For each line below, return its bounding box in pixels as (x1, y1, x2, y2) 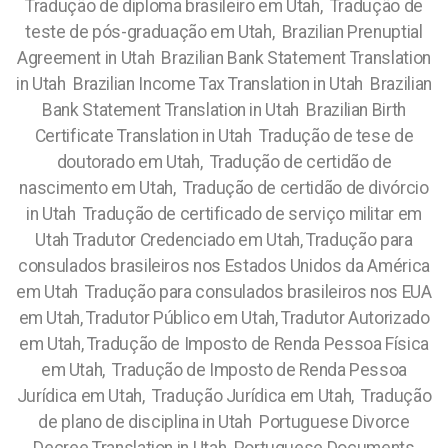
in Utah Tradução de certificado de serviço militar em (26, 204, 422, 224)
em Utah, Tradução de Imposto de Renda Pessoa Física (18, 334, 430, 354)
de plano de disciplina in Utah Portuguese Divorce (38, 412, 410, 432)
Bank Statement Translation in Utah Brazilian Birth (41, 100, 407, 120)
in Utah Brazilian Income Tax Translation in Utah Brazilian (16, 74, 432, 94)
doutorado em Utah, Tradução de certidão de (56, 152, 392, 172)
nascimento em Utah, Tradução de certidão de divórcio (19, 178, 429, 198)
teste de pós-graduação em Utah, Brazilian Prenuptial (25, 22, 423, 42)
